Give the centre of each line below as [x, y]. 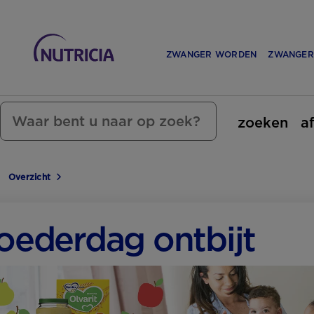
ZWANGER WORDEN [211, 54]
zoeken [263, 122]
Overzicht [30, 177]
